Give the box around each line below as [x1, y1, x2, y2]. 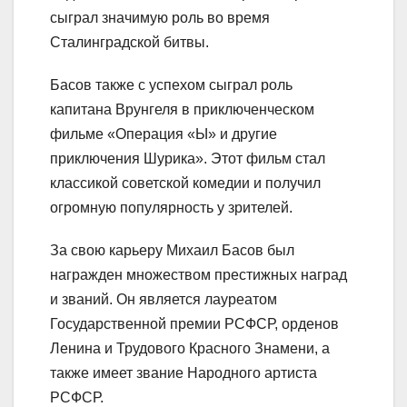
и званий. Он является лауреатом [50, 292, 277, 308]
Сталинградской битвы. [50, 35, 209, 51]
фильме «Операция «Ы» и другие [50, 126, 277, 143]
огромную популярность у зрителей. [50, 200, 293, 216]
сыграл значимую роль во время [50, 10, 270, 26]
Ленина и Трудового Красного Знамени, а [50, 341, 330, 357]
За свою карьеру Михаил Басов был [50, 243, 294, 259]
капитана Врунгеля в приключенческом [50, 102, 314, 118]
